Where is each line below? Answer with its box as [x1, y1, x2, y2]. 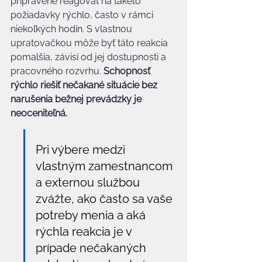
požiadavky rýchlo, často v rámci [11, 9, 156, 20]
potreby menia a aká [36, 208, 149, 222]
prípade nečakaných [36, 241, 149, 255]
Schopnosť [104, 65, 153, 77]
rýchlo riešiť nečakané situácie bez [11, 80, 160, 91]
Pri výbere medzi [36, 143, 128, 157]
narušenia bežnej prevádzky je [11, 94, 144, 105]
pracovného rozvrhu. [11, 65, 104, 77]
